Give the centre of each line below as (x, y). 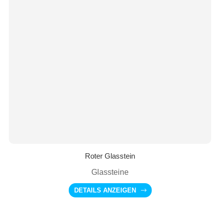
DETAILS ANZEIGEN (105, 190)
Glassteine (110, 172)
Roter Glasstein (110, 156)
